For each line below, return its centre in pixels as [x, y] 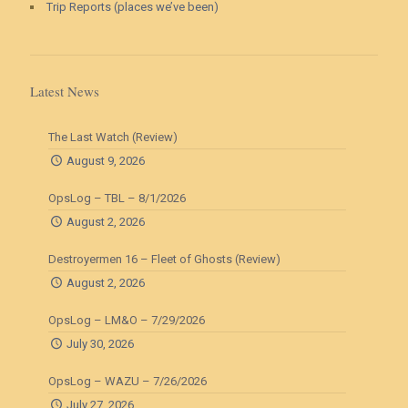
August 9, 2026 [106, 161]
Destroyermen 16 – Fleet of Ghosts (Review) [164, 259]
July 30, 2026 [101, 344]
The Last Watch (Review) [113, 137]
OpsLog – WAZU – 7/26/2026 [127, 381]
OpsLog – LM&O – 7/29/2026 [127, 320]
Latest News [65, 91]
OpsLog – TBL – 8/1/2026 [117, 198]
